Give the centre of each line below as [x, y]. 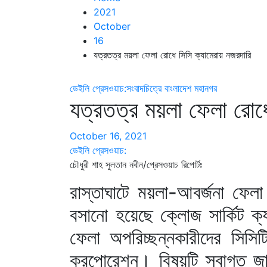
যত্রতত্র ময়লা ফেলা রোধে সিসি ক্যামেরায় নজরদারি [172, 55]
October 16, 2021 [108, 136]
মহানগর [206, 88]
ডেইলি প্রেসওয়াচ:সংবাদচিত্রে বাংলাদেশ [131, 88]
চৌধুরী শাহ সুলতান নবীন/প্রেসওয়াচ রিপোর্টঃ [136, 164]
